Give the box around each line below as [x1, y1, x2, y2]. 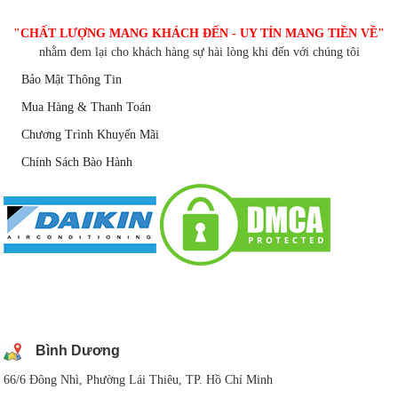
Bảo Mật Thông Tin [21, 72, 123, 86]
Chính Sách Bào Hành [21, 155, 133, 169]
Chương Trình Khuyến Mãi [21, 127, 160, 141]
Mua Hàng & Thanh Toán [21, 99, 152, 114]
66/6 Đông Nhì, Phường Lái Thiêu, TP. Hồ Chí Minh [4, 372, 274, 386]
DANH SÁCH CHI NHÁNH [21, 295, 204, 317]
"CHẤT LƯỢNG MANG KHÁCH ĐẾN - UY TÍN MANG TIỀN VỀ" [13, 26, 385, 40]
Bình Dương [36, 342, 124, 358]
